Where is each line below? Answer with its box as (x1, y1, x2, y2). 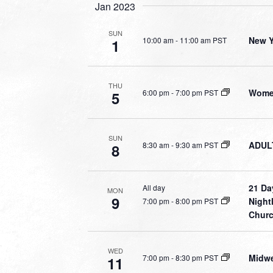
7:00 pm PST (175, 87, 218, 97)
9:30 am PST (175, 139, 218, 150)
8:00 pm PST (175, 196, 218, 206)
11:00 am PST (180, 34, 227, 45)
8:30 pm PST (175, 252, 218, 263)
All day (143, 182, 165, 193)
